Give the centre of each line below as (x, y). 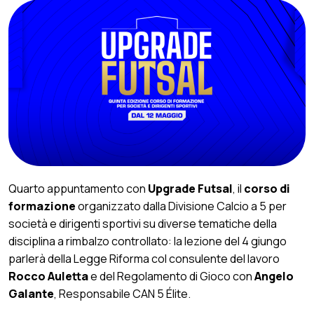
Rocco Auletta (48, 277)
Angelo (274, 277)
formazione (42, 206)
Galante (31, 294)
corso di (267, 189)
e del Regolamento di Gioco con (171, 277)
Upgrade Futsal (189, 189)
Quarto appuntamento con (77, 189)
